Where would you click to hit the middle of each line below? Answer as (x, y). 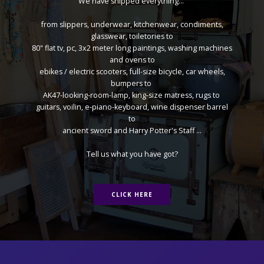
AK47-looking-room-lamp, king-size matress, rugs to (132, 95)
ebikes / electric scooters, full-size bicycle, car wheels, (132, 72)
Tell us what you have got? (132, 154)
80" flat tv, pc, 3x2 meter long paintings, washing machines (132, 48)
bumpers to (132, 83)
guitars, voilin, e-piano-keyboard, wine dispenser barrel (132, 107)
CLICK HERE (132, 194)
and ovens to (132, 60)
